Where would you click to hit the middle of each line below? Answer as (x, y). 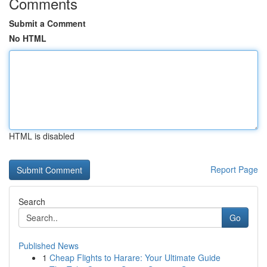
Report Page (234, 169)
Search (32, 201)
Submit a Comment (47, 23)
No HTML (28, 38)
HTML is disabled (42, 136)
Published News (49, 246)
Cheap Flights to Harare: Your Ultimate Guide (135, 257)
